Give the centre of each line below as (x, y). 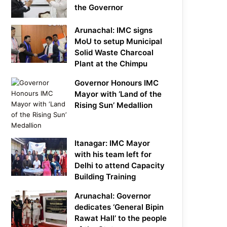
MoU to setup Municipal (119, 42)
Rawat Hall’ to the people (121, 218)
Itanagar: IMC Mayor (112, 143)
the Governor (99, 8)
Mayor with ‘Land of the (118, 94)
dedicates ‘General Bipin (119, 207)
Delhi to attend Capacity (120, 166)
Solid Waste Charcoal (114, 53)
